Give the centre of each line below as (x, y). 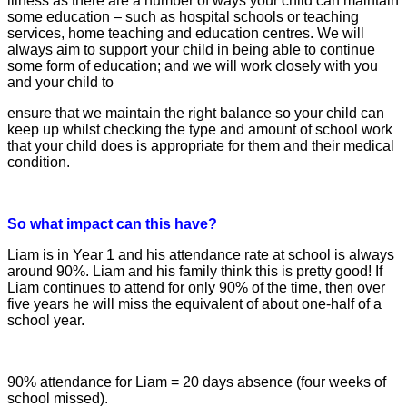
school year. (46, 320)
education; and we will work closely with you (236, 65)
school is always (341, 254)
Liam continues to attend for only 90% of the (149, 287)
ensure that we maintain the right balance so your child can (196, 113)
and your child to (60, 82)
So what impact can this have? (112, 223)
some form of (50, 65)
